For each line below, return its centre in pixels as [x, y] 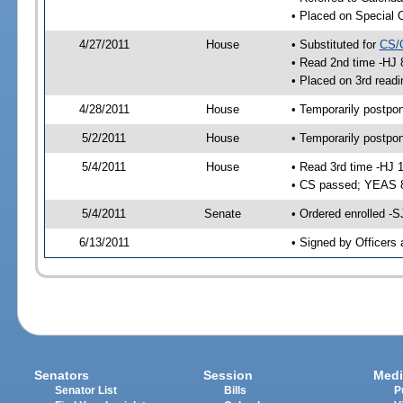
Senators [62, 376]
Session [228, 376]
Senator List [86, 391]
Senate [223, 213]
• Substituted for [335, 44]
